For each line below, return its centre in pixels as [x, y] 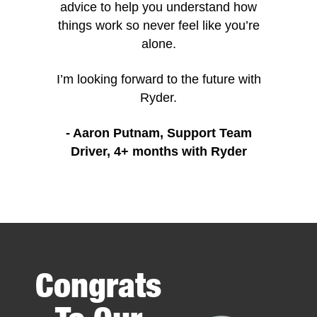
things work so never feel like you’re [158, 26]
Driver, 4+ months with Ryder [158, 152]
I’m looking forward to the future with [158, 80]
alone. [158, 44]
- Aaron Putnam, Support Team [158, 133]
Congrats [98, 285]
